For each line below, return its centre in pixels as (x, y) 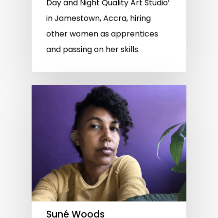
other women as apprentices (102, 34)
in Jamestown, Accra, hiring (99, 18)
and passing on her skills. (93, 49)
